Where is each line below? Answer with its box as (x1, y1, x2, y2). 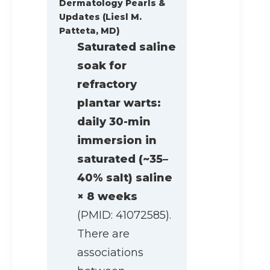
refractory (77, 78, 137, 92)
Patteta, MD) (59, 25, 120, 37)
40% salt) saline (77, 171, 172, 185)
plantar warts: (77, 96, 161, 110)
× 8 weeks (77, 190, 137, 204)
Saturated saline (77, 40, 176, 54)
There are (77, 227, 130, 241)
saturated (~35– (77, 152, 168, 166)
